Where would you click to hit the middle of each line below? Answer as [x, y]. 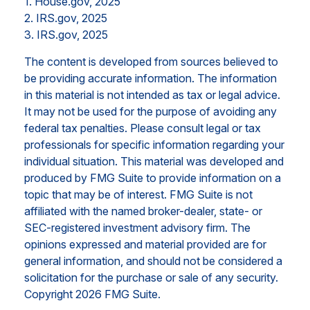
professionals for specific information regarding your [154, 144]
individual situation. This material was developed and [154, 161]
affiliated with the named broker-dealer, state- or [143, 211]
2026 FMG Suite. [118, 294]
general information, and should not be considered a [153, 261]
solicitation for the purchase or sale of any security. [151, 277]
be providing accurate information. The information [151, 78]
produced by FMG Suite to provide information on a [153, 177]
